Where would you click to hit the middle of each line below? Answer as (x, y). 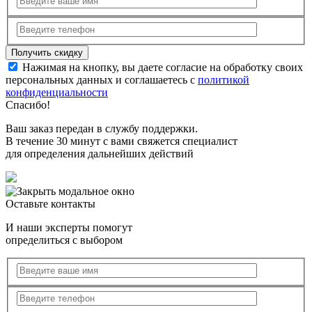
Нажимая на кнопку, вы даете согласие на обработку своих (161, 67)
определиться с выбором (64, 240)
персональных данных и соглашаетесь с (102, 79)
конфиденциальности (57, 92)
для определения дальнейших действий (100, 153)
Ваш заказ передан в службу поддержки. (102, 128)
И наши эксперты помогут (69, 227)
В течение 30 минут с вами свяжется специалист (122, 141)
